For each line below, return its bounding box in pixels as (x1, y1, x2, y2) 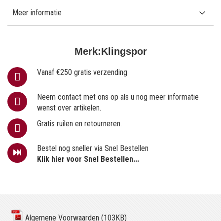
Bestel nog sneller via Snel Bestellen (37, 143, 148, 153)
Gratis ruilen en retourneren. (37, 118, 122, 128)
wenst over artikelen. (37, 103, 101, 112)
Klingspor (101, 45, 147, 57)
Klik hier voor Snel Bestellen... (37, 154, 139, 164)
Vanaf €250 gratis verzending (37, 67, 127, 77)
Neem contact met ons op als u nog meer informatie (37, 92, 199, 102)
